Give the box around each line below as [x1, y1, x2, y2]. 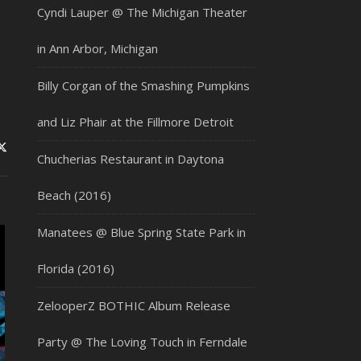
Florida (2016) [37, 260, 114, 276]
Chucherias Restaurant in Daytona [37, 151, 224, 167]
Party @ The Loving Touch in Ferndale [37, 334, 247, 350]
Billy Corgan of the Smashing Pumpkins [37, 77, 250, 93]
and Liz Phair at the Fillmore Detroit [37, 114, 234, 130]
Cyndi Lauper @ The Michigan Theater [37, 4, 247, 20]
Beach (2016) [37, 187, 111, 203]
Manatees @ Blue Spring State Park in [37, 224, 246, 240]
